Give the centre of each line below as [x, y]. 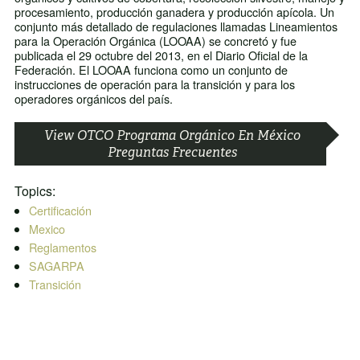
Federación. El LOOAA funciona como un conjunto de [151, 70]
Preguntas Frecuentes [172, 153]
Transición [55, 284]
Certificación [60, 211]
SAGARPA [56, 266]
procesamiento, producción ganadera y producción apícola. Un [174, 12]
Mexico [47, 229]
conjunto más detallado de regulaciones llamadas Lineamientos [176, 27]
